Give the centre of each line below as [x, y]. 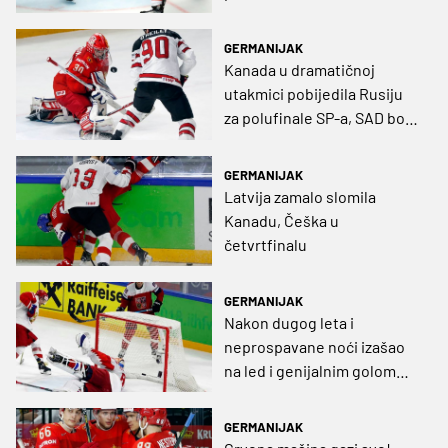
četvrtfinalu [265, 244]
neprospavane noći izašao [314, 346]
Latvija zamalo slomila [300, 196]
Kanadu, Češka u [281, 220]
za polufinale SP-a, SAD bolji [320, 118]
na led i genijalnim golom [310, 370]
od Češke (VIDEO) [283, 142]
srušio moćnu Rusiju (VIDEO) [322, 394]
